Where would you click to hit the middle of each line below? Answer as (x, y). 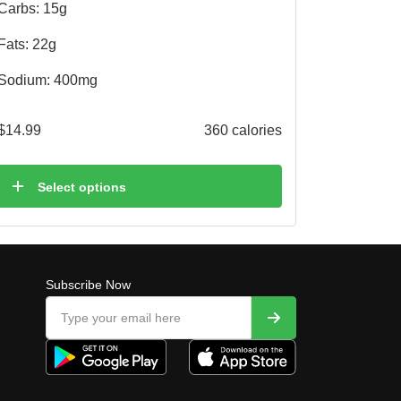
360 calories (243, 130)
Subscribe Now (88, 285)
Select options (82, 187)
